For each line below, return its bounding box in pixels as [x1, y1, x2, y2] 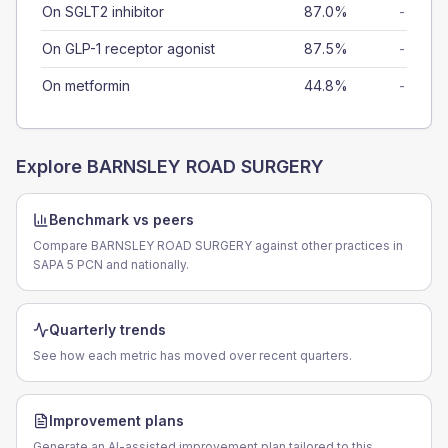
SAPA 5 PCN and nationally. [33, 257, 189, 272]
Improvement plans [49, 412, 184, 429]
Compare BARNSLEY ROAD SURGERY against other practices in [33, 238, 403, 253]
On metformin [42, 77, 130, 94]
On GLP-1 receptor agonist [42, 40, 215, 57]
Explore [16, 156, 87, 177]
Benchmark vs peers [49, 211, 194, 228]
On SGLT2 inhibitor [42, 3, 164, 20]
